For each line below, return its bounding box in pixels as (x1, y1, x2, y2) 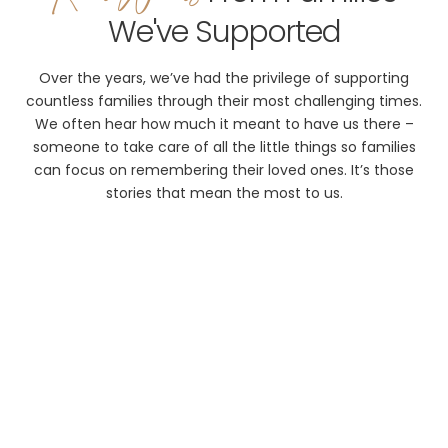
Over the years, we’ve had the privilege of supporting (39, 67, 409, 88)
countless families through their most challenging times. (26, 90, 422, 111)
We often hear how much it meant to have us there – (34, 113, 414, 134)
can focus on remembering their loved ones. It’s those (34, 159, 414, 180)
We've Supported (107, 11, 341, 54)
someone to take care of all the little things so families (32, 136, 416, 157)
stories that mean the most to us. (105, 182, 343, 203)
